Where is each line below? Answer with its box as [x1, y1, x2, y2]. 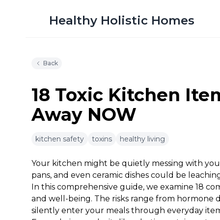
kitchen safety [35, 135, 84, 143]
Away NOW [31, 104, 137, 125]
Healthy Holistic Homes [49, 13, 194, 27]
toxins [92, 135, 112, 143]
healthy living [120, 135, 165, 143]
